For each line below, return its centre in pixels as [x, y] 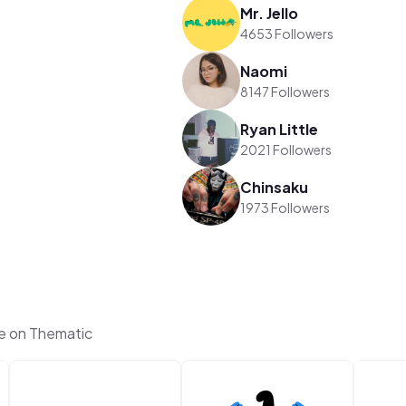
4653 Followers [287, 33]
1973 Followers [285, 207]
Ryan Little [280, 129]
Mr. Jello [270, 13]
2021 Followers [286, 149]
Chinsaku [275, 187]
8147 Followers [285, 91]
